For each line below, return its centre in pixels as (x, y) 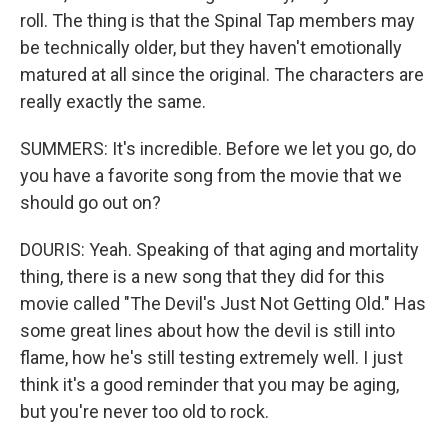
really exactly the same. (113, 101)
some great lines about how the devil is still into (207, 330)
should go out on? (90, 202)
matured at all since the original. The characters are (222, 74)
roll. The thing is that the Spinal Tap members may (217, 20)
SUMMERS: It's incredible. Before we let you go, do (218, 148)
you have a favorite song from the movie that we (211, 175)
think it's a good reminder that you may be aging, (209, 384)
